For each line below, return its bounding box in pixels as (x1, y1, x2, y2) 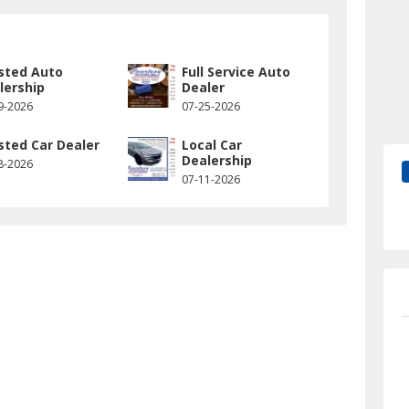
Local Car (181, 136, 242, 154)
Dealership (181, 152, 252, 170)
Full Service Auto (181, 63, 290, 81)
